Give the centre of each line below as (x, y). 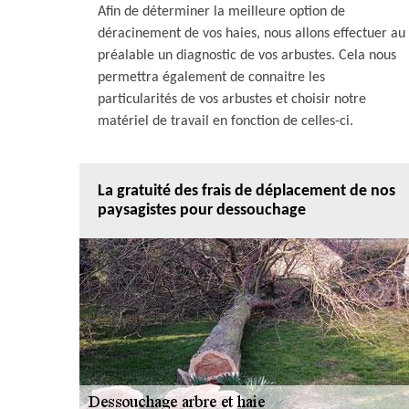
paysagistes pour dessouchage (202, 210)
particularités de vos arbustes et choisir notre (232, 100)
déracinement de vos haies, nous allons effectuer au (252, 34)
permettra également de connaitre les (211, 78)
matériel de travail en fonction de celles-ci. (225, 121)
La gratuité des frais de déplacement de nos (246, 191)
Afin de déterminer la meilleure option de (221, 12)
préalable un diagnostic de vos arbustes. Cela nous (247, 56)
